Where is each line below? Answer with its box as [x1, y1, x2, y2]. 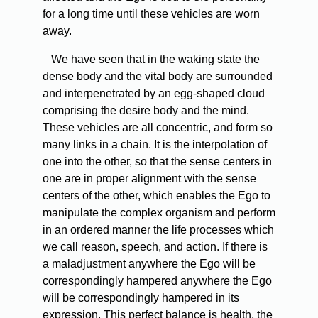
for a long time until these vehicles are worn [43, 8, 260, 21]
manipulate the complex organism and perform [43, 207, 275, 219]
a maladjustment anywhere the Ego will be [43, 258, 256, 270]
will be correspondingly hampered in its [43, 292, 239, 305]
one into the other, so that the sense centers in [43, 155, 272, 168]
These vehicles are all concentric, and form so [43, 121, 273, 134]
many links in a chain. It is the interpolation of [43, 138, 267, 151]
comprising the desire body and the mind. [43, 104, 249, 117]
